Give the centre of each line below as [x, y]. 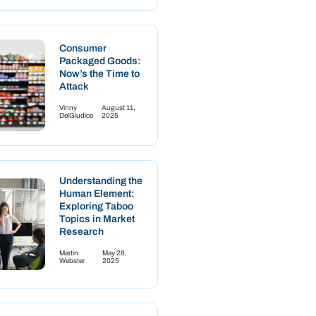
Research [81, 231]
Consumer [83, 48]
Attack [74, 86]
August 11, [118, 107]
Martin [69, 253]
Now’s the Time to [99, 73]
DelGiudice [76, 115]
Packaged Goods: [100, 61]
